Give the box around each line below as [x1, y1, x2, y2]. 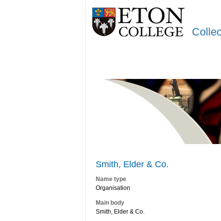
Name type [96, 176, 126, 183]
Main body [96, 199, 124, 206]
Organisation [96, 184, 130, 192]
